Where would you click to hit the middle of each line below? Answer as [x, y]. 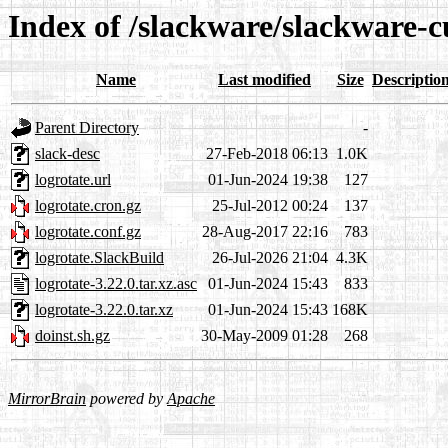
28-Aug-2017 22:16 [265, 232]
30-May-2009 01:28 [264, 336]
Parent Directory [87, 128]
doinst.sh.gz [72, 336]
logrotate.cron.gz [88, 206]
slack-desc [67, 154]
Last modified [264, 80]
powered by [126, 399]
